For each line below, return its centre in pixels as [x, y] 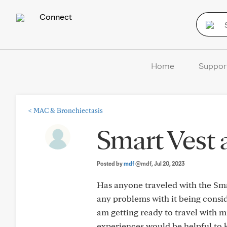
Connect [55, 16]
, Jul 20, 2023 [168, 163]
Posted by [110, 163]
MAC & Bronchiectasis [68, 110]
